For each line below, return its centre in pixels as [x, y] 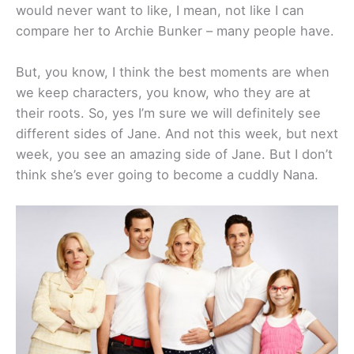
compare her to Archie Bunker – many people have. [175, 30]
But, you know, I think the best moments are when [173, 72]
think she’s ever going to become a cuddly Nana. [167, 174]
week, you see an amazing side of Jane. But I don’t [174, 154]
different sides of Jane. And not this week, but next [177, 133]
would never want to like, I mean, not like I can [160, 10]
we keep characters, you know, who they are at [163, 92]
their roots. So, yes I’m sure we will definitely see [168, 113]
